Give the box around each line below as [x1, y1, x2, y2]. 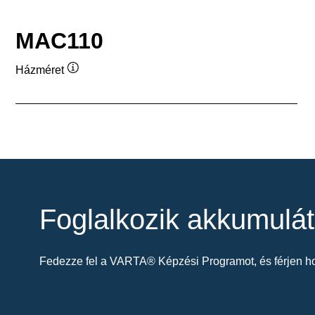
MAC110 [15, 27, 103, 53]
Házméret [15, 64, 64, 77]
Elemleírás [72, 76, 126, 89]
